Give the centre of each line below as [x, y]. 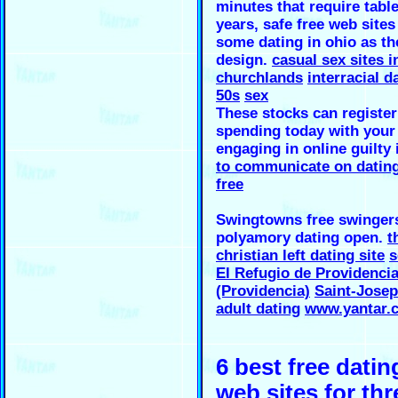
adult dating [258, 308]
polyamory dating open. [302, 237]
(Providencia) [263, 291]
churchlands [259, 77]
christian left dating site [300, 255]
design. [244, 60]
